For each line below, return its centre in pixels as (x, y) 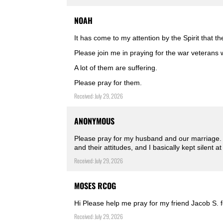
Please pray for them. (108, 83)
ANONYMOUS (95, 121)
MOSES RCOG (95, 186)
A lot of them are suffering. (116, 68)
